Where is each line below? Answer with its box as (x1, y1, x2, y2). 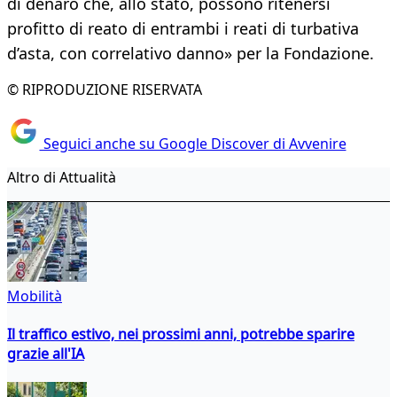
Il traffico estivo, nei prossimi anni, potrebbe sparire (7, 323, 354, 344)
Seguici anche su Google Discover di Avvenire (39, 133, 346, 153)
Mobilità (7, 285, 62, 306)
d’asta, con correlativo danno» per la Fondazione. (7, 43, 374, 65)
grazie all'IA (7, 343, 84, 363)
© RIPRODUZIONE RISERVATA (7, 80, 202, 100)
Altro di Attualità (7, 167, 116, 187)
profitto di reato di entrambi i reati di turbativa (7, 18, 359, 40)
